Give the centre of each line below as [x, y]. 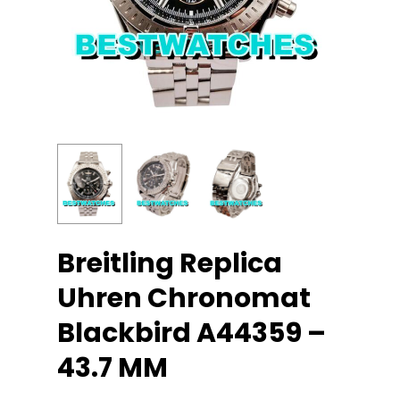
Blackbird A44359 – [192, 333]
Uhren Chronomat [184, 298]
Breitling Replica [170, 263]
